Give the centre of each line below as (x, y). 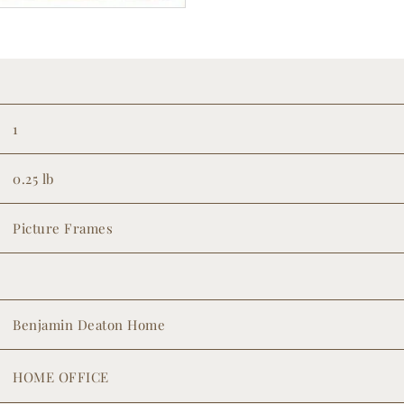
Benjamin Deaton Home (89, 325)
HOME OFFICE (61, 376)
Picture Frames (63, 229)
